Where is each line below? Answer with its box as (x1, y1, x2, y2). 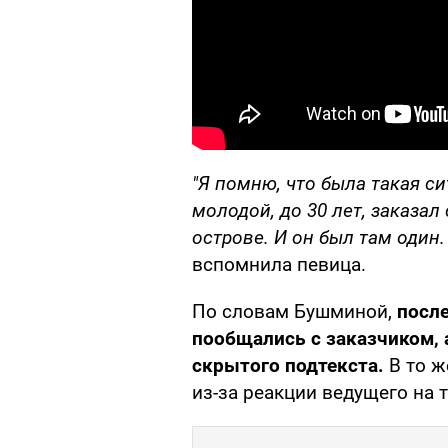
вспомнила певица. (192, 253, 366, 277)
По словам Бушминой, (192, 300, 397, 324)
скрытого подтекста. (192, 354, 384, 378)
